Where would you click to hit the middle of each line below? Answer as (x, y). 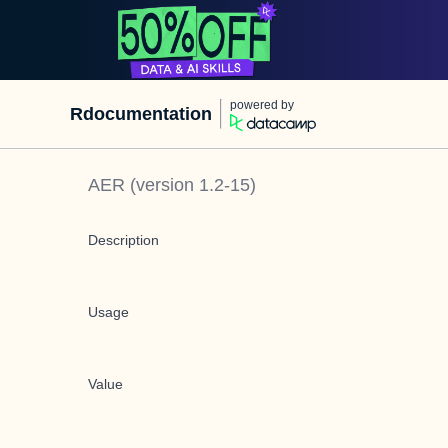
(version (162, 185)
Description (123, 240)
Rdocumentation (141, 114)
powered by (262, 105)
